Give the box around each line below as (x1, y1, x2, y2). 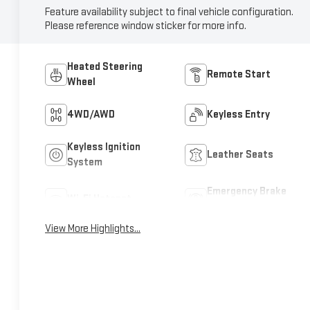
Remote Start (206, 67, 271, 81)
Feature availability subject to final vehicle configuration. (45, 6, 294, 19)
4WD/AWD (67, 107, 116, 121)
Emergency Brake (206, 184, 286, 198)
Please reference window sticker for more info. (45, 19, 247, 33)
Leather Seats (206, 147, 273, 161)
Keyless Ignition (67, 140, 141, 154)
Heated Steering (67, 60, 143, 73)
